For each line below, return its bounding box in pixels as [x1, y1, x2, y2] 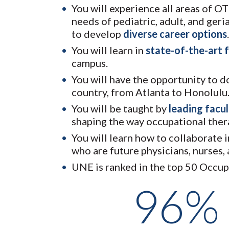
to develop [72, 28, 123, 40]
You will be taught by [72, 102, 169, 115]
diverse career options [123, 28, 227, 40]
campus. [72, 57, 108, 70]
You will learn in [72, 44, 146, 57]
